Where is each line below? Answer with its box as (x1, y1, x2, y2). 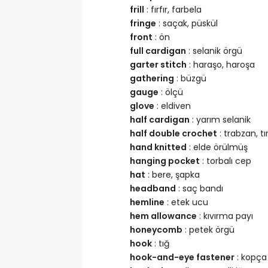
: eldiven (154, 100, 191, 112)
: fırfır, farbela (144, 4, 202, 16)
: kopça (234, 251, 267, 263)
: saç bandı (176, 182, 223, 194)
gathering (130, 72, 174, 84)
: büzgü (174, 72, 206, 84)
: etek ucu (165, 196, 208, 208)
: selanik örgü (186, 45, 242, 57)
